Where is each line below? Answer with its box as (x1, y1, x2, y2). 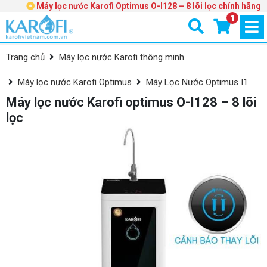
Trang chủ (6, 52, 45, 63)
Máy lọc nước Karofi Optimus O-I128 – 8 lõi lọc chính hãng (36, 1, 261, 11)
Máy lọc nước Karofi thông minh (59, 52, 184, 63)
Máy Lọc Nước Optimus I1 (146, 77, 248, 88)
